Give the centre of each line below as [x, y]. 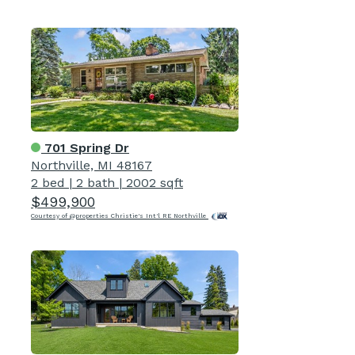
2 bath [95, 182]
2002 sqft [155, 182]
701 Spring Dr [85, 147]
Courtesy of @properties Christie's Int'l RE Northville [120, 216]
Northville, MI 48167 [92, 165]
